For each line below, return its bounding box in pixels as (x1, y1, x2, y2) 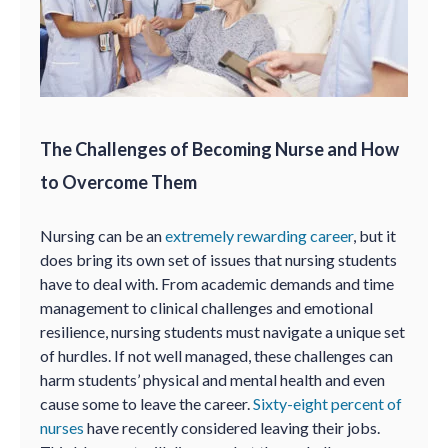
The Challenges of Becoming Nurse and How (40, 138, 399, 160)
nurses (40, 418, 84, 437)
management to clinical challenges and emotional (40, 298, 373, 317)
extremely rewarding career (165, 226, 353, 245)
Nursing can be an (40, 226, 165, 245)
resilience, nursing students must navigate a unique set (40, 322, 405, 341)
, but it (353, 226, 396, 245)
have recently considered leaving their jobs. (84, 418, 380, 437)
